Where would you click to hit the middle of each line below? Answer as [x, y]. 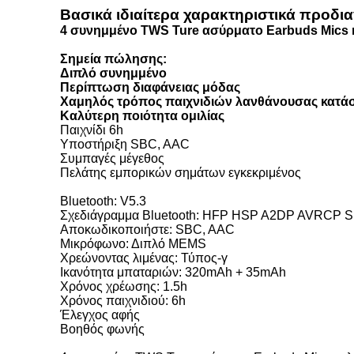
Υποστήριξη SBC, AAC [125, 144]
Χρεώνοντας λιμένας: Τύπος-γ [144, 258]
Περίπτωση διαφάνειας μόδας [150, 87]
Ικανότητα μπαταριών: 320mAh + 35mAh [173, 272]
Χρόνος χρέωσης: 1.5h [124, 286]
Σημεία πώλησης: [113, 59]
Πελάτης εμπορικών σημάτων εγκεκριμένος [181, 173]
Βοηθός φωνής [102, 329]
